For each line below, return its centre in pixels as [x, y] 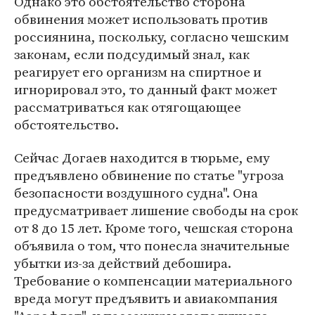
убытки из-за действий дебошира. [123, 263]
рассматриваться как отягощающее [128, 107]
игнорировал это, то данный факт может [146, 89]
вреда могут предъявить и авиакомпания [146, 298]
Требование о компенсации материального [153, 281]
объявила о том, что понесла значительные [152, 245]
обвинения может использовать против [141, 19]
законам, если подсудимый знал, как [132, 54]
